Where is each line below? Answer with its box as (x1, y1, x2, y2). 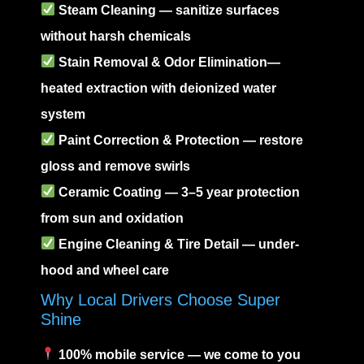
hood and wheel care (41, 262, 169, 277)
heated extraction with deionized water (41, 80, 276, 95)
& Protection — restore (159, 132, 304, 147)
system (41, 106, 85, 121)
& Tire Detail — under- (161, 236, 300, 251)
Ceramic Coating (58, 184, 162, 199)
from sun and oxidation (41, 210, 184, 225)
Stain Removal (58, 54, 152, 69)
